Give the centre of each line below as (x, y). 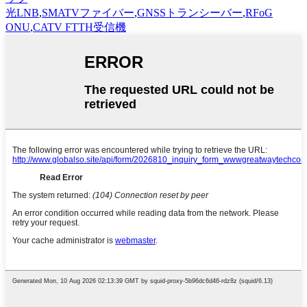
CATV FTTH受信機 (79, 27)
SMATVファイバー (88, 13)
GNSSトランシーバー (190, 13)
